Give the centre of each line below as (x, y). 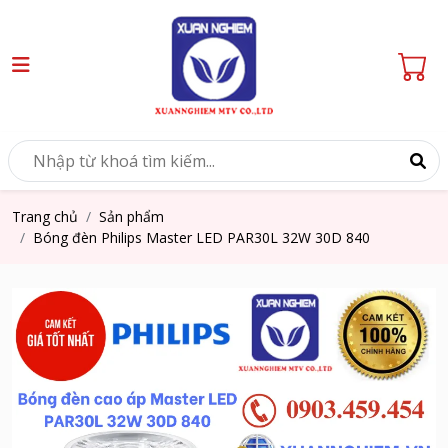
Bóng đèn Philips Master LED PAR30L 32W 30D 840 (201, 237)
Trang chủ (45, 216)
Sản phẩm (131, 216)
